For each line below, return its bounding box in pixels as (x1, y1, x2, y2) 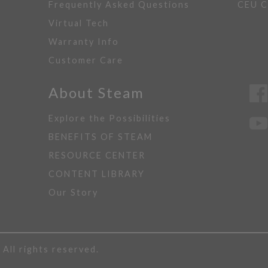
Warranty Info (48, 36, 119, 47)
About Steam (48, 84, 144, 101)
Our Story (48, 187, 98, 197)
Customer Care (48, 55, 123, 65)
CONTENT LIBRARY (48, 169, 145, 179)
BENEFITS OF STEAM (48, 132, 153, 142)
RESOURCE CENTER (48, 150, 145, 160)
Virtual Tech (48, 18, 109, 28)
